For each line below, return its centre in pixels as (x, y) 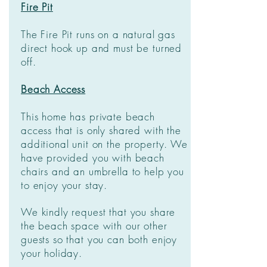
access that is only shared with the (101, 130)
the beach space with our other (94, 226)
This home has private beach (88, 117)
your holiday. (52, 253)
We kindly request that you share (98, 212)
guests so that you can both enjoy (99, 239)
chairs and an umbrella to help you (103, 171)
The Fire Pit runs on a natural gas (98, 34)
